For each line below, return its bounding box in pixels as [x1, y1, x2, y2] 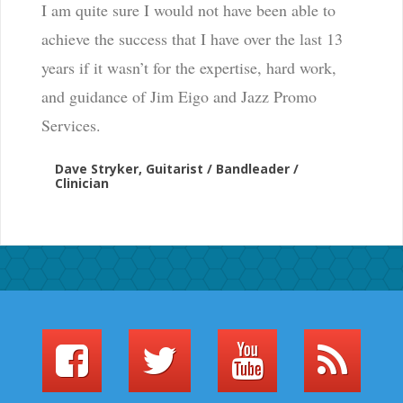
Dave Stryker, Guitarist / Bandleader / [54, 160, 299, 178]
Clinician [54, 175, 109, 193]
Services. [40, 114, 101, 137]
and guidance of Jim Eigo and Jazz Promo [40, 85, 317, 108]
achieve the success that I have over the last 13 [40, 28, 343, 50]
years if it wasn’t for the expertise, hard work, [40, 57, 336, 79]
